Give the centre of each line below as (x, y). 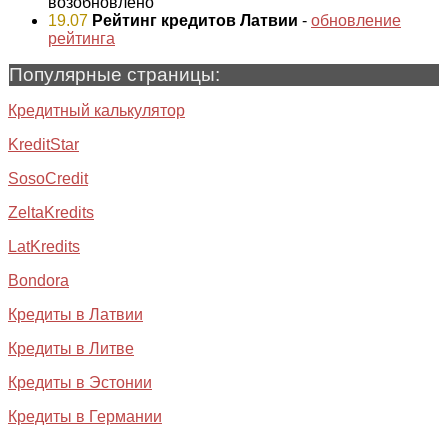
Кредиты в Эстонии (80, 383)
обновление (356, 21)
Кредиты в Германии (85, 417)
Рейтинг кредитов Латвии (195, 21)
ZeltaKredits (51, 213)
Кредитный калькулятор (96, 111)
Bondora (38, 281)
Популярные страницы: (114, 75)
